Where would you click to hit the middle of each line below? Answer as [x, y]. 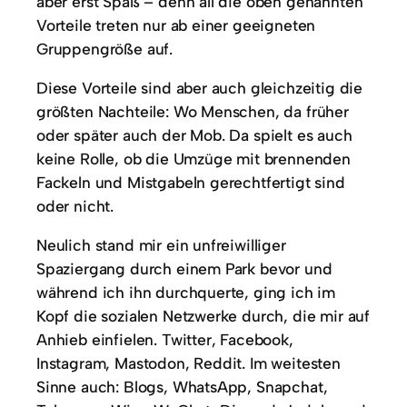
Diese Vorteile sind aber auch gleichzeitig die [200, 88]
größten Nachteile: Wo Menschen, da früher [193, 112]
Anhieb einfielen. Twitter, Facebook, [165, 340]
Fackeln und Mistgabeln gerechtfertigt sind [191, 183]
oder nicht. [75, 206]
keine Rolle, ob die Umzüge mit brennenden [194, 159]
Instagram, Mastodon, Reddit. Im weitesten [189, 363]
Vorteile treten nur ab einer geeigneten [176, 25]
